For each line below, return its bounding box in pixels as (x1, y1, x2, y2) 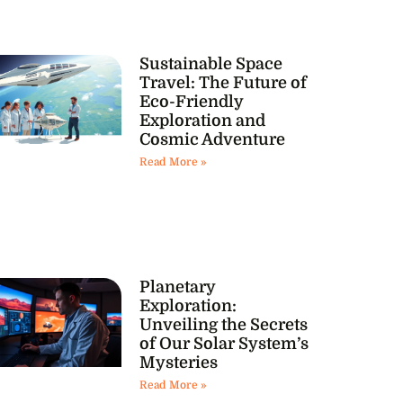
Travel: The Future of (139, 74, 307, 93)
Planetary (139, 278, 216, 297)
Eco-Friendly (139, 93, 244, 112)
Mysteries (139, 354, 218, 372)
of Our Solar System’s (139, 335, 309, 354)
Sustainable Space (139, 55, 282, 74)
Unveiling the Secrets (139, 316, 308, 335)
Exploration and (139, 112, 265, 130)
